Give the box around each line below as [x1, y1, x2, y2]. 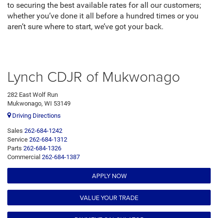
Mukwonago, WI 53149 [7, 100, 71, 108]
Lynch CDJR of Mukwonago [7, 66, 180, 87]
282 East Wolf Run [7, 91, 58, 99]
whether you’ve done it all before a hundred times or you [7, 12, 199, 21]
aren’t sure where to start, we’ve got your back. [7, 22, 163, 32]
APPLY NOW [91, 171, 127, 180]
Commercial [7, 153, 40, 161]
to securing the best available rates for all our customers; [7, 1, 201, 10]
